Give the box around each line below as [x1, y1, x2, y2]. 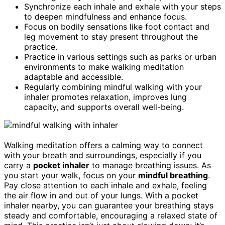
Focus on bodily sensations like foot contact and [24, 21, 209, 32]
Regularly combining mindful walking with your [24, 81, 202, 92]
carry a [4, 160, 33, 170]
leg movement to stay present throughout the [24, 31, 198, 42]
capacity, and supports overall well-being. [24, 101, 184, 112]
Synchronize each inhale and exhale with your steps [24, 1, 221, 12]
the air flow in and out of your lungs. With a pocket [4, 190, 198, 200]
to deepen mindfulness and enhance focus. [24, 11, 187, 22]
